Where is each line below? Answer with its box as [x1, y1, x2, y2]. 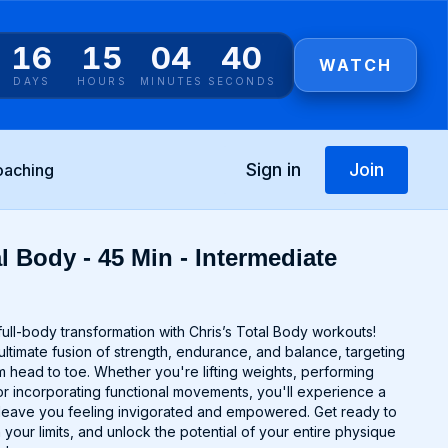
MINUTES [140, 74, 204, 87]
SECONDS [207, 74, 276, 87]
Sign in [245, 158, 301, 180]
